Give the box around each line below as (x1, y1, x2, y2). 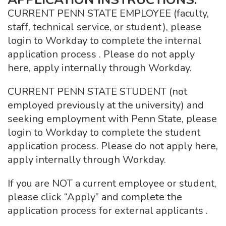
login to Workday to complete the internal (8, 34, 201, 47)
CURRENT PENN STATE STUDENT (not (8, 85, 187, 98)
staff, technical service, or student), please (8, 20, 201, 34)
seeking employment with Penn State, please (8, 112, 217, 126)
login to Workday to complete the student (8, 126, 200, 139)
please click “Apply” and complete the (8, 190, 182, 204)
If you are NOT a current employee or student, (8, 177, 216, 190)
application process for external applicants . (8, 204, 208, 217)
